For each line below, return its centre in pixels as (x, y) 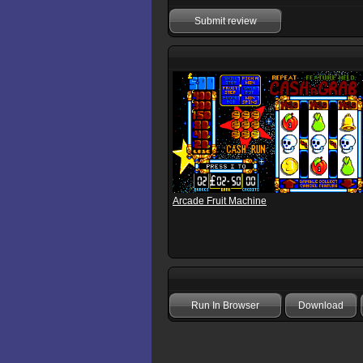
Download (321, 306)
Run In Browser (225, 306)
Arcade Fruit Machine (220, 201)
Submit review (225, 21)
